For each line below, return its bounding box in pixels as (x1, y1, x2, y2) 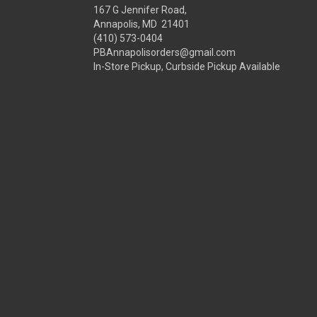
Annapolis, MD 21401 (93, 18, 190, 30)
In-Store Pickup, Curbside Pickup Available (93, 61, 280, 72)
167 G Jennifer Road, (93, 4, 187, 16)
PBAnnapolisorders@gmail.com (93, 47, 236, 58)
